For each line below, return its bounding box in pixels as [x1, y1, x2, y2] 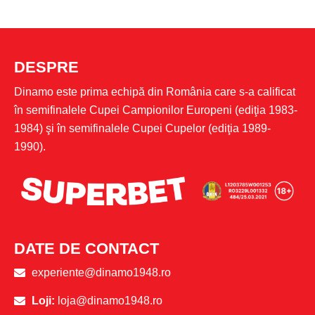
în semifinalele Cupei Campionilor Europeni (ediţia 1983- [14, 103, 297, 116]
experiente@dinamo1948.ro [32, 266, 171, 279]
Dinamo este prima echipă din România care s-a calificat [14, 85, 295, 98]
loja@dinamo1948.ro [58, 295, 162, 307]
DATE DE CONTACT [14, 239, 159, 257]
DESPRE [14, 58, 79, 76]
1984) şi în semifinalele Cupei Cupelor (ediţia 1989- [14, 122, 271, 134]
